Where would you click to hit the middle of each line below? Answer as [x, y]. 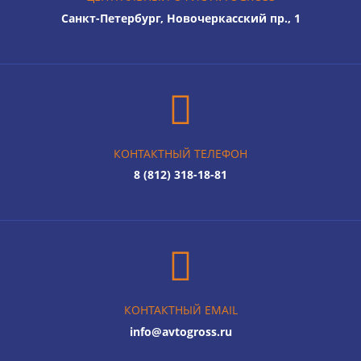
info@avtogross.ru [180, 332]
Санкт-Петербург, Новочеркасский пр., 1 [180, 18]
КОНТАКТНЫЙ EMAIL [180, 310]
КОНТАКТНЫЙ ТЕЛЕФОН [180, 153]
